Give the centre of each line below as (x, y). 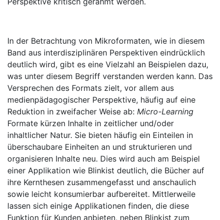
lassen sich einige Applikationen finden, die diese (98, 206)
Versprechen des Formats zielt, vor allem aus (91, 88)
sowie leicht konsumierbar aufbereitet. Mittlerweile (101, 194)
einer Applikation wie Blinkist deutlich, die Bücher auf (106, 170)
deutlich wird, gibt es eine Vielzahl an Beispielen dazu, (108, 64)
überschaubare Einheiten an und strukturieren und (100, 147)
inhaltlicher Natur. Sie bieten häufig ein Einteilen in (100, 135)
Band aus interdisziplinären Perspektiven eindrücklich (106, 53)
